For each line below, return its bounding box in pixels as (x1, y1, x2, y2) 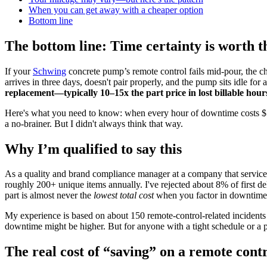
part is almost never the (5, 190, 94, 201)
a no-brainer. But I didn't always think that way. (5, 118, 183, 129)
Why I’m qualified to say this (5, 141, 182, 157)
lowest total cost (94, 190, 154, 201)
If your (5, 66, 33, 76)
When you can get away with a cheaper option (29, 4, 203, 15)
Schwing (33, 66, 66, 76)
